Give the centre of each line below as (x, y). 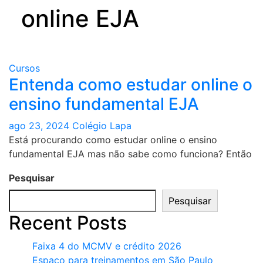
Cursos (24, 68)
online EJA (80, 18)
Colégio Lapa (102, 125)
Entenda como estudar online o (131, 84)
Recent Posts (68, 222)
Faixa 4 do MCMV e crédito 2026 (107, 246)
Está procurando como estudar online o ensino (113, 139)
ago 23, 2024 (39, 125)
